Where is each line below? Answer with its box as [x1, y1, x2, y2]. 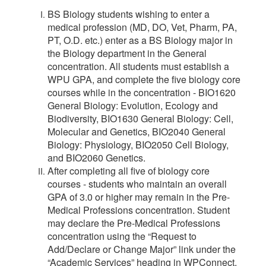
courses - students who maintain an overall [47, 176, 227, 191]
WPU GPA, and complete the [47, 72, 172, 86]
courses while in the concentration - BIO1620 [47, 85, 236, 99]
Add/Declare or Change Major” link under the [47, 242, 236, 256]
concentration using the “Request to [47, 229, 197, 243]
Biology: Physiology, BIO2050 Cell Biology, [47, 137, 229, 151]
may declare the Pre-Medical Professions [47, 216, 220, 230]
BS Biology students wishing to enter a [47, 7, 210, 21]
